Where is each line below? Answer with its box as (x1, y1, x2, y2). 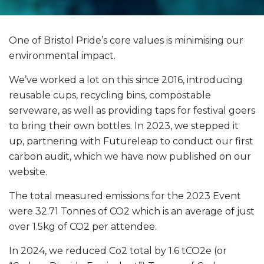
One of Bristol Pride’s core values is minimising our (9, 34, 243, 46)
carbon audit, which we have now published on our (9, 150, 251, 162)
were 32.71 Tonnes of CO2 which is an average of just (9, 205, 255, 217)
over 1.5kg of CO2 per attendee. (9, 220, 157, 232)
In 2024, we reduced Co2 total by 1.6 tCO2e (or (9, 245, 227, 256)
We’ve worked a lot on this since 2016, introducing (9, 74, 243, 85)
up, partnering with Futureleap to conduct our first (9, 135, 253, 147)
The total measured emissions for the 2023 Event (9, 190, 241, 202)
